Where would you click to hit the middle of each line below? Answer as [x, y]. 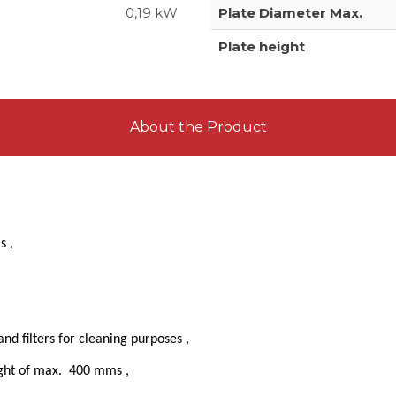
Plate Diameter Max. [290, 12]
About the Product [198, 126]
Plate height [262, 46]
